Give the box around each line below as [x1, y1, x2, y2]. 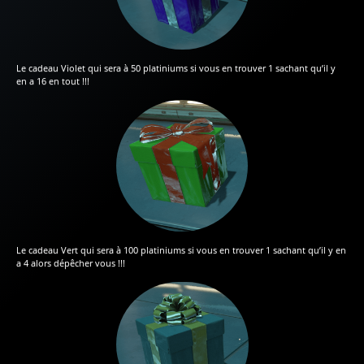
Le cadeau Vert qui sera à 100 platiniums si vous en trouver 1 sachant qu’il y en [16, 244, 346, 257]
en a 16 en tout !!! [16, 75, 89, 88]
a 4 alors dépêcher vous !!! [16, 257, 125, 270]
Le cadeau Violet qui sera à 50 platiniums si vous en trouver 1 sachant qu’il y [16, 62, 336, 75]
